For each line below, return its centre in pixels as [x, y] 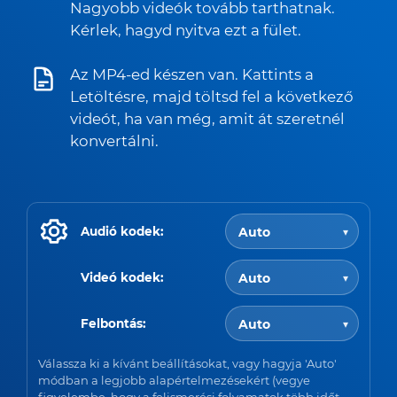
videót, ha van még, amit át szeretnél [207, 119]
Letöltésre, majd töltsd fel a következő [212, 97]
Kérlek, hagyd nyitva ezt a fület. [186, 30]
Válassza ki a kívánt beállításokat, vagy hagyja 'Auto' [187, 363]
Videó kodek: [122, 277]
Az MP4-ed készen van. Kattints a [192, 74]
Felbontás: [113, 323]
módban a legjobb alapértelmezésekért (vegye [174, 380]
